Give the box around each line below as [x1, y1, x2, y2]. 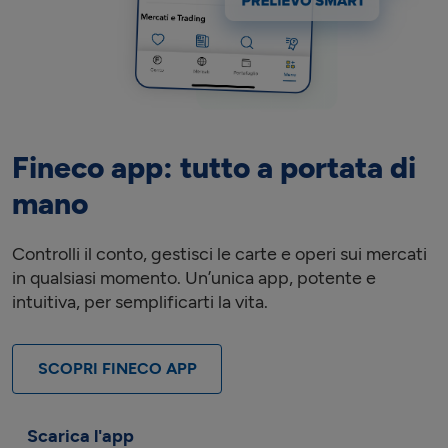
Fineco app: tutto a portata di [12, 148, 416, 186]
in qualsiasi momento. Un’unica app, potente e [12, 266, 376, 289]
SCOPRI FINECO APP [37, 358, 197, 378]
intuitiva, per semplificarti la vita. [12, 290, 268, 313]
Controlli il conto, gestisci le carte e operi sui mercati [12, 242, 427, 265]
